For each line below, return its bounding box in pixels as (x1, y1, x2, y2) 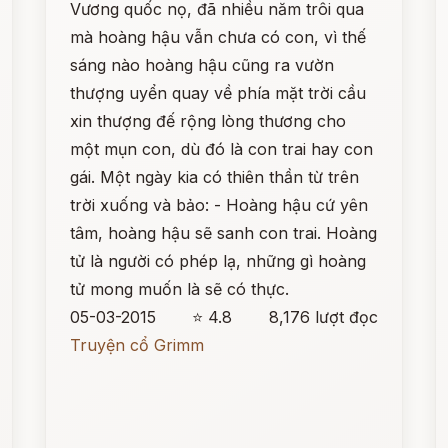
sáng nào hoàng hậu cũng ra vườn (70, 55, 335, 75)
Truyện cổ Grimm (70, 335, 205, 355)
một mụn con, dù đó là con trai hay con (70, 139, 374, 159)
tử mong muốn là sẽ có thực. (70, 279, 290, 299)
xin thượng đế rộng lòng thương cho (70, 111, 347, 131)
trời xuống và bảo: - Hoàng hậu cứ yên (70, 195, 369, 215)
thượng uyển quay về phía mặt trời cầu (70, 83, 367, 103)
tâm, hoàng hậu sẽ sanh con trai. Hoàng (70, 223, 378, 243)
